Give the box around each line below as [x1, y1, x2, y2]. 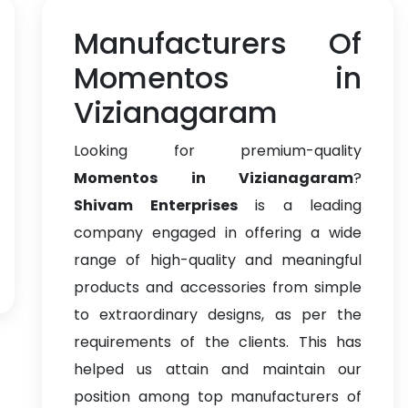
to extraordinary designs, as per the [74, 304, 362, 325]
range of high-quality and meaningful [74, 250, 362, 270]
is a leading [237, 195, 362, 216]
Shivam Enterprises [74, 195, 238, 216]
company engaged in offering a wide [74, 222, 362, 243]
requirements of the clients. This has [74, 331, 362, 352]
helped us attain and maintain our [74, 359, 362, 380]
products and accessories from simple [74, 277, 362, 298]
